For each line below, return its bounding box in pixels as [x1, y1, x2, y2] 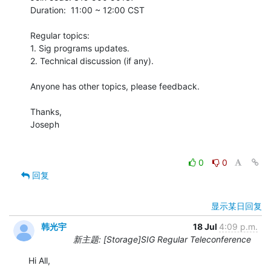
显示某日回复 [211, 200, 262, 211]
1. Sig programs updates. [30, 42, 129, 53]
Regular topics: [30, 30, 90, 41]
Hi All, [28, 255, 50, 266]
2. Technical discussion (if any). [30, 55, 154, 66]
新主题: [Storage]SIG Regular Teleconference [73, 233, 251, 244]
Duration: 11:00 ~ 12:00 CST [30, 4, 145, 15]
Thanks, [30, 106, 62, 117]
